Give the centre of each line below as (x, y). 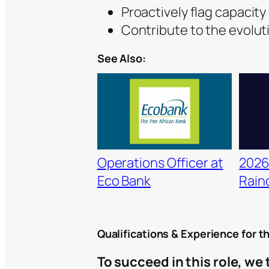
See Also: (121, 59)
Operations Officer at (160, 162)
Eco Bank (124, 180)
